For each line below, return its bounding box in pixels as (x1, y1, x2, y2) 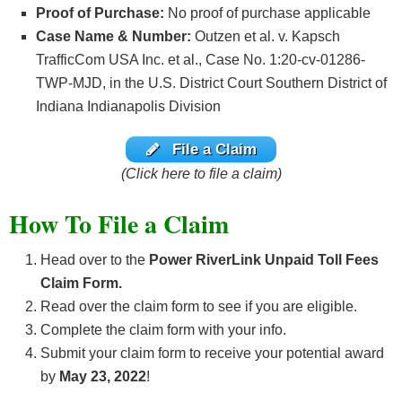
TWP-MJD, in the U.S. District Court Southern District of (36, 75, 387, 92)
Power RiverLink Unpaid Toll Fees (149, 251, 379, 267)
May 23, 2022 (59, 368, 146, 384)
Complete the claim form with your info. (40, 321, 286, 337)
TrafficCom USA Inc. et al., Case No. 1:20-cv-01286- (36, 52, 365, 68)
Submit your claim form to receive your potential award (40, 345, 384, 361)
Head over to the (40, 251, 149, 267)
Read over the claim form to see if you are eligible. (40, 298, 357, 314)
